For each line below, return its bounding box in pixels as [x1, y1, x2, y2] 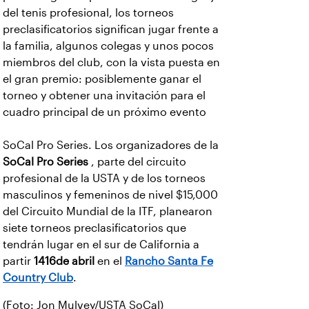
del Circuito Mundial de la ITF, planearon [3, 206, 212, 218]
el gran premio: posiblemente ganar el [3, 73, 201, 86]
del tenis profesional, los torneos [3, 7, 174, 19]
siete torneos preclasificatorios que [3, 222, 186, 235]
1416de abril [34, 255, 94, 268]
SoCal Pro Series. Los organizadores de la [3, 139, 219, 152]
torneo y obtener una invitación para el [3, 90, 206, 102]
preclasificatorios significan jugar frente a [3, 23, 219, 36]
